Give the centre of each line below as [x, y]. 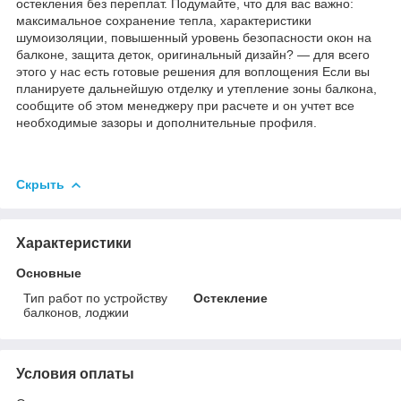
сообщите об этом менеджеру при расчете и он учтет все [185, 105]
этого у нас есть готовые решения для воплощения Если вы [193, 71]
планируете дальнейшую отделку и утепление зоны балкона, [196, 88]
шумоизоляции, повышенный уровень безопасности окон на [194, 37]
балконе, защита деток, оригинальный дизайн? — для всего [193, 54]
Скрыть [40, 184]
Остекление [231, 298]
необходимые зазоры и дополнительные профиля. [166, 122]
